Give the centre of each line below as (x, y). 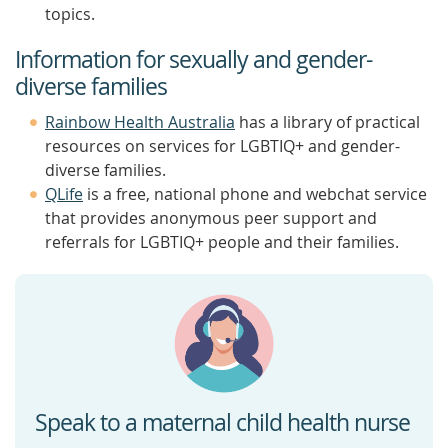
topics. (70, 14)
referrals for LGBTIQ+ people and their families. (222, 242)
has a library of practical (327, 122)
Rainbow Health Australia (140, 122)
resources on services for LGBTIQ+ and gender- (222, 146)
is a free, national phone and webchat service (255, 194)
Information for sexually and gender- (193, 59)
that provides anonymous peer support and (211, 218)
